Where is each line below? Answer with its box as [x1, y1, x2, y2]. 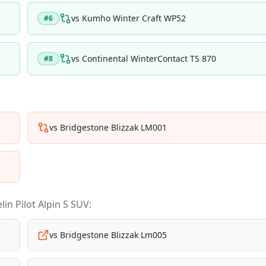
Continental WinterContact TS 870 [82, 53, 216, 64]
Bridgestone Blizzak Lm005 [60, 229, 167, 240]
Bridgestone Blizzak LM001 [60, 122, 167, 133]
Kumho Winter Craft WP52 [82, 12, 186, 24]
